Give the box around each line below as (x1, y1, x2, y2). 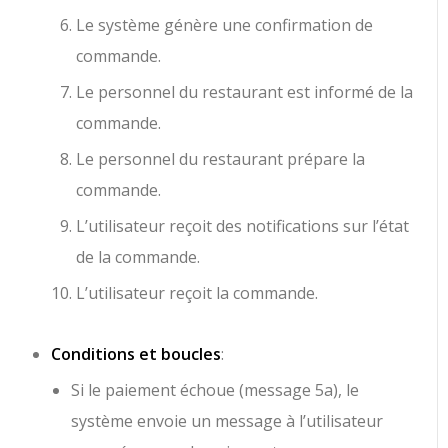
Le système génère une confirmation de (76, 13, 374, 36)
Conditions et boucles (51, 342, 222, 365)
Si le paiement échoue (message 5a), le (71, 378, 360, 401)
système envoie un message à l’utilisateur (71, 409, 384, 432)
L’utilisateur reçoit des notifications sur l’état (76, 214, 410, 237)
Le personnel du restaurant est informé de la (76, 80, 414, 103)
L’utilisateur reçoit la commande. (76, 281, 319, 304)
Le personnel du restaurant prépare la (76, 147, 366, 170)
